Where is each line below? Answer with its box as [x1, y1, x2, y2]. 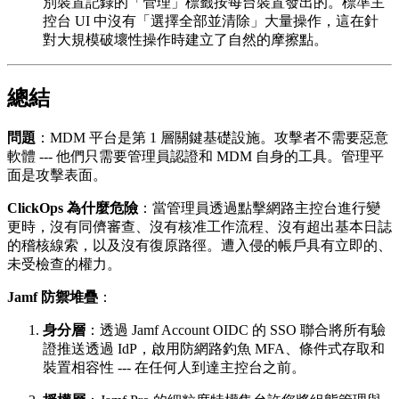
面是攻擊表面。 [7, 167, 107, 183]
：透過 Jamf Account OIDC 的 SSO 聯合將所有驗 [85, 322, 386, 338]
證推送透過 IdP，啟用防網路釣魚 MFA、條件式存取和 [43, 341, 385, 357]
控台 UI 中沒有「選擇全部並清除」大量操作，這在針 [43, 12, 379, 28]
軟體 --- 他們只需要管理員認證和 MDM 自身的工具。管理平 [7, 149, 384, 165]
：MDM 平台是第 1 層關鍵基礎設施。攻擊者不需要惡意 [36, 130, 388, 146]
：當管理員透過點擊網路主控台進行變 [138, 200, 380, 216]
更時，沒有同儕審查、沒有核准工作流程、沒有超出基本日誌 [7, 219, 392, 235]
